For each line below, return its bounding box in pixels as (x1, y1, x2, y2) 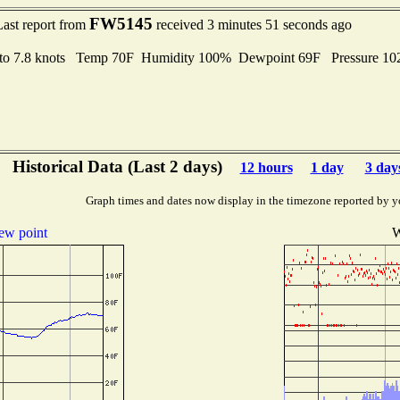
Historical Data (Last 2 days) (12, 157, 222, 176)
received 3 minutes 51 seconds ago (152, 17, 352, 32)
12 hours (239, 160, 293, 175)
